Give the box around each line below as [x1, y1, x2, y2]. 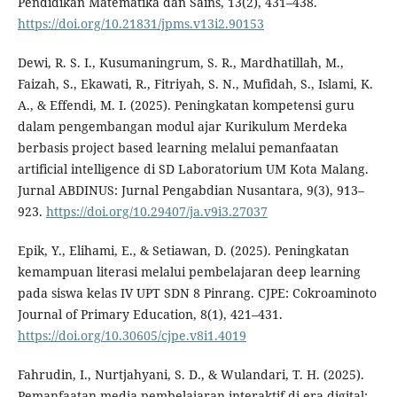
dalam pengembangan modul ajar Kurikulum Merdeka [17, 118, 347, 136]
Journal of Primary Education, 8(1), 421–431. [17, 306, 283, 323]
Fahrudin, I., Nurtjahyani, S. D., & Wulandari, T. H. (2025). [17, 366, 364, 384]
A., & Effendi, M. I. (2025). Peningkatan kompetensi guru [17, 97, 354, 114]
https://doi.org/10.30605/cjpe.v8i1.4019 [17, 327, 246, 345]
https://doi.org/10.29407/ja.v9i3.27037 [45, 203, 268, 221]
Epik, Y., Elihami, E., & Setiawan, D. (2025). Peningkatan [17, 242, 349, 260]
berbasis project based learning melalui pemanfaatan [17, 139, 339, 157]
